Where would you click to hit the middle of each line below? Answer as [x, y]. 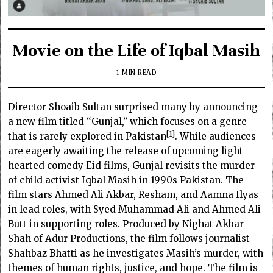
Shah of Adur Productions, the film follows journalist [129, 239]
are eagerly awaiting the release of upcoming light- [128, 151]
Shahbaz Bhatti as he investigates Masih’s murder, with [136, 253]
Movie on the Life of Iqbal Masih [136, 51]
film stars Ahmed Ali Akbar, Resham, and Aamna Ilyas [133, 195]
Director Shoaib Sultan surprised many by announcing [133, 107]
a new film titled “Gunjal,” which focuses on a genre [128, 122]
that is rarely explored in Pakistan [87, 136]
